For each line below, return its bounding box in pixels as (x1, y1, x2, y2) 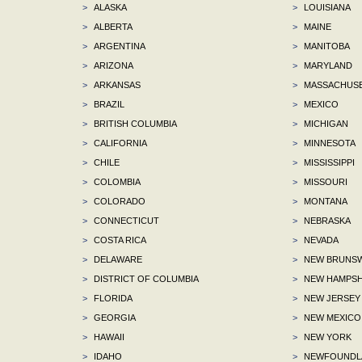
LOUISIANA (301, 2, 351, 12)
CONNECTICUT (91, 215, 159, 225)
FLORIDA (91, 293, 133, 303)
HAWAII (91, 331, 124, 342)
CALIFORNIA (91, 137, 147, 148)
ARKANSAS (91, 79, 141, 90)
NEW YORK (301, 331, 351, 342)
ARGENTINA (91, 40, 145, 51)
